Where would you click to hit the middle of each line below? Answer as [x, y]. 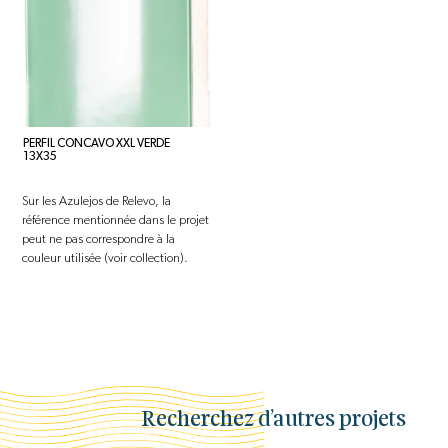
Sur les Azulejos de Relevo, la [97, 202]
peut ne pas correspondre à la [99, 240]
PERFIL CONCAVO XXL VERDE [97, 142]
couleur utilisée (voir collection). [105, 259]
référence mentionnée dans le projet [116, 221]
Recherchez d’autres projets [274, 421]
